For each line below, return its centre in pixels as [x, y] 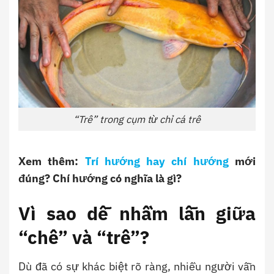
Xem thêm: [52, 161]
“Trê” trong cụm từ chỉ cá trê [137, 119]
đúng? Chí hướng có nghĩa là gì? [100, 178]
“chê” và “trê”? [84, 237]
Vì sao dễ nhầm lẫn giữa [137, 213]
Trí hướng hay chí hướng [157, 161]
